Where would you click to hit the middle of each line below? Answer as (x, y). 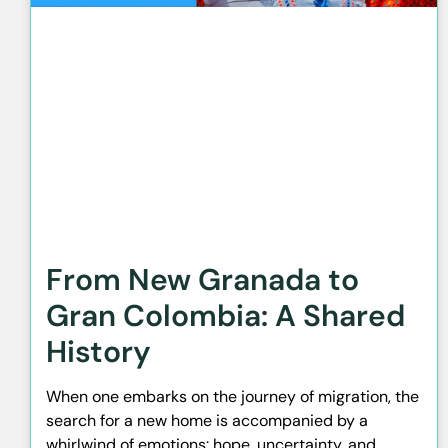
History (98, 352)
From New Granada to (202, 280)
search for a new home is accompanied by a (207, 421)
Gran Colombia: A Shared (225, 316)
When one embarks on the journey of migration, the (232, 397)
